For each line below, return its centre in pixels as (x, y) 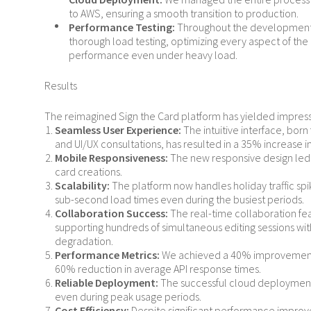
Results (61, 85)
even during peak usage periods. (128, 296)
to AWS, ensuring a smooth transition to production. (184, 13)
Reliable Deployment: (107, 283)
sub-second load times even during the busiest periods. (179, 199)
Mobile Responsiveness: (111, 158)
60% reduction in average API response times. (158, 269)
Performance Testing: (122, 27)
